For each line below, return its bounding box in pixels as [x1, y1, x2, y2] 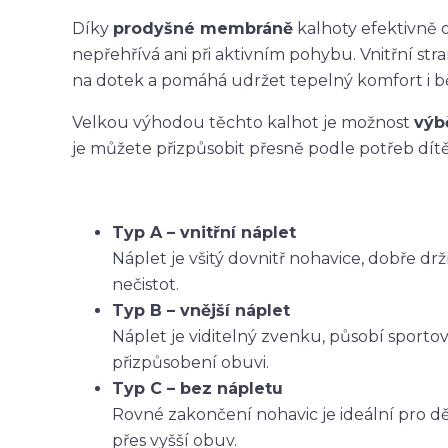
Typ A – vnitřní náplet [112, 223, 296, 242]
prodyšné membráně [113, 19, 293, 38]
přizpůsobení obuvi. [112, 353, 269, 372]
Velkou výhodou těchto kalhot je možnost [72, 113, 414, 132]
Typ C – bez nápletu [112, 379, 283, 398]
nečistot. [112, 275, 179, 294]
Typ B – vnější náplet [112, 301, 290, 320]
